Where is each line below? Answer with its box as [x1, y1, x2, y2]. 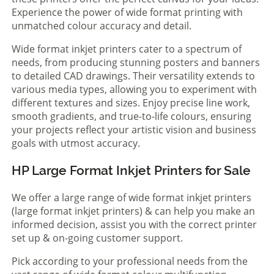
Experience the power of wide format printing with [12, 5, 243, 19]
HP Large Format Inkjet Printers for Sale [12, 162, 251, 178]
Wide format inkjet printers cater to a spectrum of [12, 42, 242, 56]
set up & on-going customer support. [12, 231, 185, 245]
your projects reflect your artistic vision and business [12, 122, 256, 136]
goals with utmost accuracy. [12, 136, 140, 150]
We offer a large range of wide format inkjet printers [12, 190, 251, 204]
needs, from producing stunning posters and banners [12, 55, 260, 69]
